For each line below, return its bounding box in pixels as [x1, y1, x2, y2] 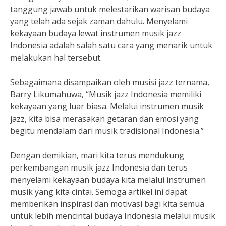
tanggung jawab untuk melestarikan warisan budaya [10, 4, 210, 15]
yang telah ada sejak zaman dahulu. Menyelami [10, 16, 188, 27]
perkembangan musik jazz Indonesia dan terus [10, 162, 188, 173]
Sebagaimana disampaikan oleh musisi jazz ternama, [10, 77, 209, 88]
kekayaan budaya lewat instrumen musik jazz [10, 28, 181, 39]
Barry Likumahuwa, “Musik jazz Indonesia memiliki [10, 89, 201, 100]
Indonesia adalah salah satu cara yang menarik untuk [10, 40, 212, 51]
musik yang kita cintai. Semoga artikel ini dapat [10, 186, 187, 197]
